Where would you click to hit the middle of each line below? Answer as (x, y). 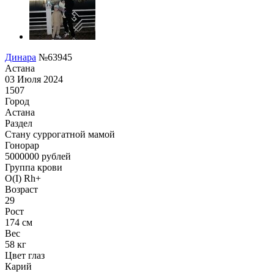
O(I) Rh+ (23, 178)
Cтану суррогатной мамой (60, 134)
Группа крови (34, 167)
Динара (20, 57)
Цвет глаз (25, 255)
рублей (55, 156)
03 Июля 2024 (34, 79)
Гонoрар (22, 145)
